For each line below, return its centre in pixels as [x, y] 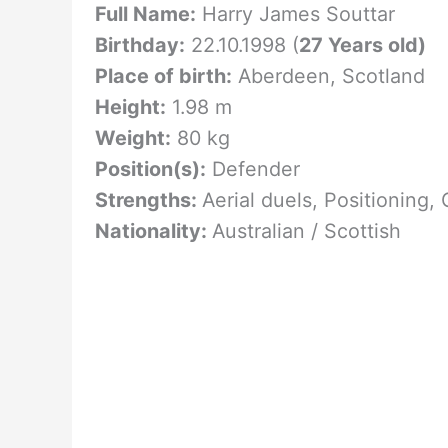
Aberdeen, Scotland [328, 75]
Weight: [132, 137]
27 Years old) [362, 44]
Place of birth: [163, 75]
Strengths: [148, 199]
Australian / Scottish [306, 230]
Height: [130, 106]
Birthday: [139, 44]
